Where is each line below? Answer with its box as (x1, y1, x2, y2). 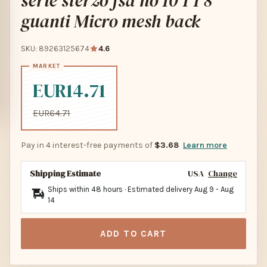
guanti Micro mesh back (21, 8, 200, 33)
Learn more (183, 139, 227, 150)
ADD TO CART (100, 228, 167, 239)
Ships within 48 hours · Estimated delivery (48, 184, 194, 194)
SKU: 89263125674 (21, 44, 89, 53)
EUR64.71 (33, 107, 70, 119)
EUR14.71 (33, 77, 105, 104)
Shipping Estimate (30, 167, 101, 179)
